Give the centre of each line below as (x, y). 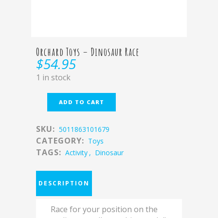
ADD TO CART (82, 102)
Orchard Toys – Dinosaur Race (88, 52)
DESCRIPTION (64, 183)
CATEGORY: (61, 141)
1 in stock (53, 77)
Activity (76, 153)
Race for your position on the (104, 209)
